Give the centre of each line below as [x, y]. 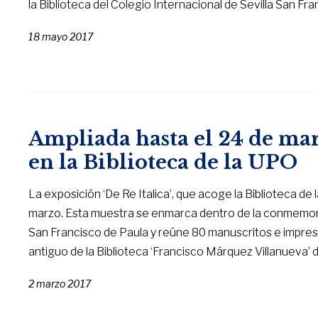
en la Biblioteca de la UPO [163, 163]
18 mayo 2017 [61, 37]
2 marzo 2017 [60, 284]
